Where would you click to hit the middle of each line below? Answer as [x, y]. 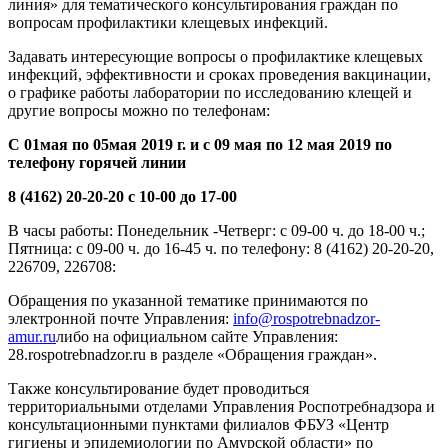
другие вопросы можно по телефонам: [139, 110]
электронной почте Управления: [120, 318]
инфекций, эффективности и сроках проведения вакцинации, [219, 74]
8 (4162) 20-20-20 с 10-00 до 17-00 [122, 196]
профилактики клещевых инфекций [198, 22]
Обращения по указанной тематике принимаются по [188, 300]
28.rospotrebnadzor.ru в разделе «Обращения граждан [186, 354]
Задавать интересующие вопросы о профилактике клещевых [215, 56]
